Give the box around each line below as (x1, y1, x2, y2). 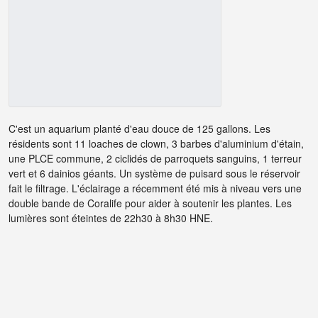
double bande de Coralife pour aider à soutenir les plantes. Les (9, 196, 292, 211)
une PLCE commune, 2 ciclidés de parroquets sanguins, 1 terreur (9, 151, 302, 166)
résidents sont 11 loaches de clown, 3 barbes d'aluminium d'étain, (9, 136, 304, 151)
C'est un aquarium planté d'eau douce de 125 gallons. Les (9, 121, 270, 136)
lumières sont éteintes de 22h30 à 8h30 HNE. (9, 211, 213, 226)
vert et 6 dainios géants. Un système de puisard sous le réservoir (9, 166, 300, 181)
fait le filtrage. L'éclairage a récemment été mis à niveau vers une (9, 181, 302, 196)
